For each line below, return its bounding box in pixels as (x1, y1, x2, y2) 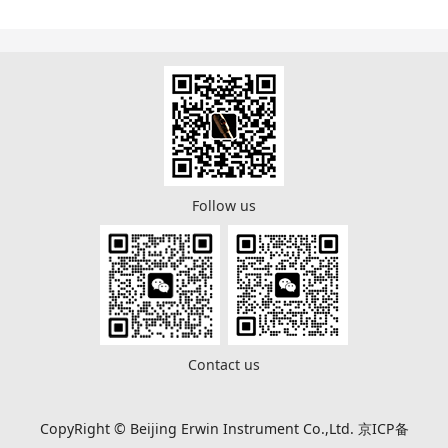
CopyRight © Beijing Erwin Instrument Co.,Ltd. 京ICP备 (39, 418, 409, 438)
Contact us (187, 354, 260, 374)
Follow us (191, 195, 256, 215)
